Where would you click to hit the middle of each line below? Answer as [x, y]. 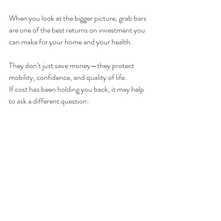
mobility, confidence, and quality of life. [68, 77]
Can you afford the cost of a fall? [58, 125]
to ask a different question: [49, 101]
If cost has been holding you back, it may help [77, 89]
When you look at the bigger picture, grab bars [78, 18]
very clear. [24, 148]
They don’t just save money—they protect [72, 66]
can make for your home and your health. [71, 42]
